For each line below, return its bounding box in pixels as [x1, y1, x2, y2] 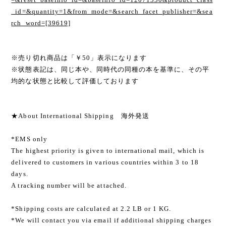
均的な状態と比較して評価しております [11, 77, 139, 85]
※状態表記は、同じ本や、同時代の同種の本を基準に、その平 [11, 66, 210, 74]
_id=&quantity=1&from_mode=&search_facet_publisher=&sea [11, 8, 213, 16]
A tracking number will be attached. [11, 182, 127, 190]
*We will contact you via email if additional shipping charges [11, 216, 211, 224]
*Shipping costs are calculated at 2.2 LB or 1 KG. [11, 205, 172, 213]
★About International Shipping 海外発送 [11, 112, 149, 120]
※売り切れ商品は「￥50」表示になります [11, 54, 147, 62]
